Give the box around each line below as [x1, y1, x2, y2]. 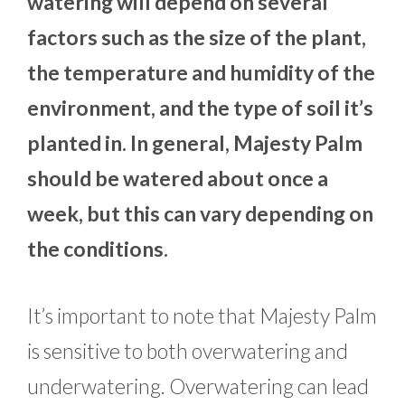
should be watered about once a [27, 165, 328, 192]
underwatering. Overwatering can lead [27, 372, 369, 399]
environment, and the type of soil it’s [27, 95, 373, 121]
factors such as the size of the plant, [27, 24, 366, 51]
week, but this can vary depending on [27, 201, 373, 227]
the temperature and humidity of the [27, 60, 375, 86]
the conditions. [27, 236, 168, 262]
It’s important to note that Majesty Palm [27, 302, 377, 328]
